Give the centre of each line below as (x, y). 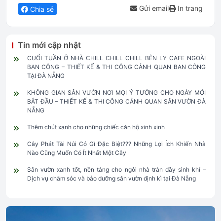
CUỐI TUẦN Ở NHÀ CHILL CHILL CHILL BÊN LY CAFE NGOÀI (116, 58)
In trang (189, 8)
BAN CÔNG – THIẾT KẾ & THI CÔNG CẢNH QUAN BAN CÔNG (116, 67)
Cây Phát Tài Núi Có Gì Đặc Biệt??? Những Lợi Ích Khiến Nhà (116, 144)
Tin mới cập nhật (49, 45)
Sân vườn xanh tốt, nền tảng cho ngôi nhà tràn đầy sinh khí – (116, 170)
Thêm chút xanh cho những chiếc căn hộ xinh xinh (96, 127)
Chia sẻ (41, 9)
